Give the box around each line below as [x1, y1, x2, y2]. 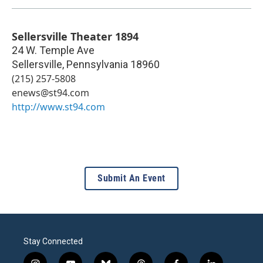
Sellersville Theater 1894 [12, 29, 139, 44]
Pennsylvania [66, 58, 128, 71]
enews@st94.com [12, 86, 89, 100]
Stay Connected [23, 237, 83, 247]
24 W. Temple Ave [12, 44, 95, 57]
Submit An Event [97, 173, 166, 184]
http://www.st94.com [12, 100, 105, 114]
